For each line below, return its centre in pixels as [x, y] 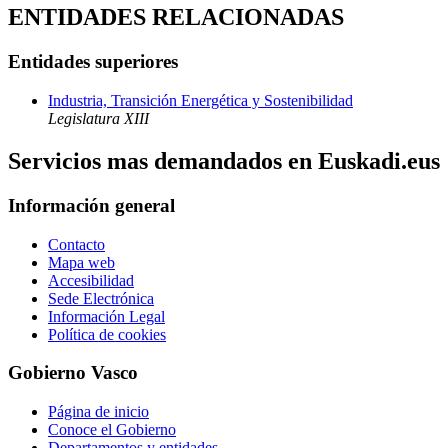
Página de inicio [98, 411]
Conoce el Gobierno [112, 429]
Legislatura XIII [98, 118]
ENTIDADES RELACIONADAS [176, 17]
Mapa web [81, 262]
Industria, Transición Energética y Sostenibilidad [200, 100]
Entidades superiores [93, 62]
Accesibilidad [91, 280]
